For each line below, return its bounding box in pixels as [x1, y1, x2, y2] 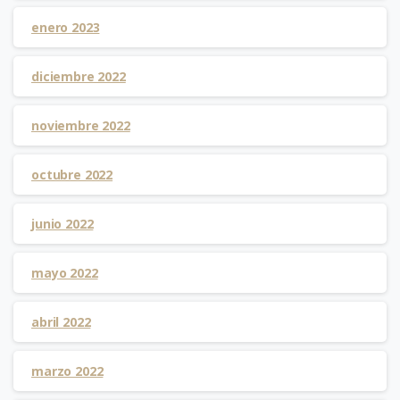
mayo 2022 [31, 263, 98, 281]
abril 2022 [31, 312, 91, 330]
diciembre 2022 [31, 67, 126, 85]
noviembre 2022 [31, 116, 130, 134]
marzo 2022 [31, 362, 104, 379]
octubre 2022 [31, 165, 113, 183]
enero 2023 [31, 18, 100, 36]
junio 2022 [31, 214, 94, 232]
